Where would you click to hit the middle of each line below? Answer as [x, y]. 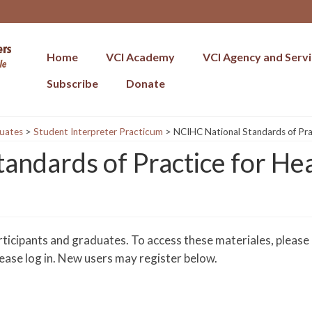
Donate [146, 83]
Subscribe [73, 83]
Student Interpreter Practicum [98, 131]
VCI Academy [141, 57]
